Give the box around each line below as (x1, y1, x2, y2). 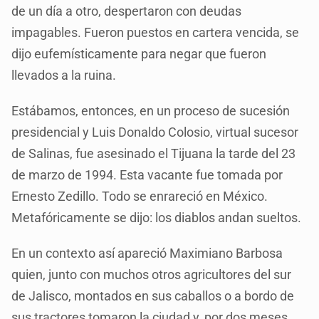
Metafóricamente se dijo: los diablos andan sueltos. (11, 209, 302, 225)
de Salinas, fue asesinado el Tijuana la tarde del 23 (11, 145, 296, 161)
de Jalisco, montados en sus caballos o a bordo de (11, 288, 295, 303)
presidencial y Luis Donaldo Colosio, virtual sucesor (11, 124, 299, 140)
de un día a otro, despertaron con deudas (11, 3, 242, 19)
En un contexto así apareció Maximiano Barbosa (11, 245, 283, 261)
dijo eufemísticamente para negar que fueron (11, 46, 267, 61)
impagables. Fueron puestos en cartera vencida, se (11, 24, 300, 40)
